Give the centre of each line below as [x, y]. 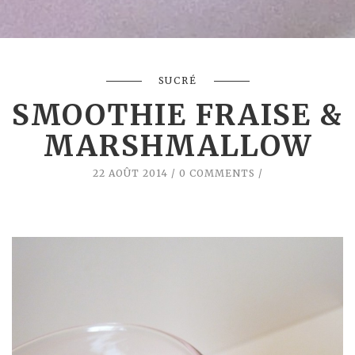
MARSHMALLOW [177, 146]
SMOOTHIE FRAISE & [177, 115]
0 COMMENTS [217, 173]
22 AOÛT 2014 [130, 173]
